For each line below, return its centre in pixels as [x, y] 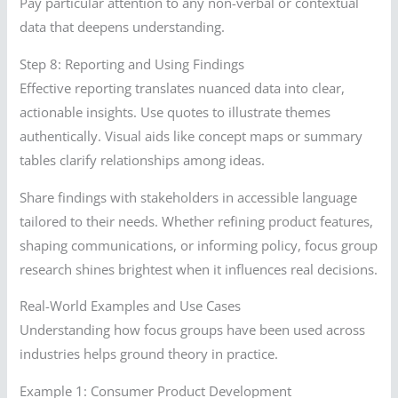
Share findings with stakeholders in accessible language [189, 197]
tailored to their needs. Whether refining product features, [197, 221]
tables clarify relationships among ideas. [143, 159]
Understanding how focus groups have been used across [193, 330]
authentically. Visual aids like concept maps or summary [191, 135]
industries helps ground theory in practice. [149, 354]
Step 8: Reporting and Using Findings [132, 64]
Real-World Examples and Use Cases [131, 306]
